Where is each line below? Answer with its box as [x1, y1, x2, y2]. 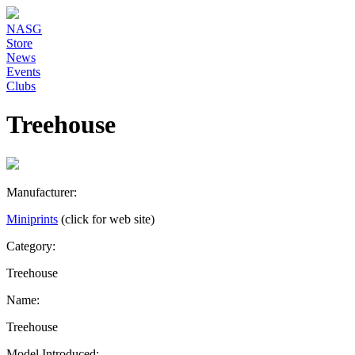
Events [6, 65, 40, 78]
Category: [6, 239, 55, 253]
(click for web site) [61, 212, 155, 226]
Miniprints [6, 212, 58, 226]
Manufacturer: [6, 185, 77, 199]
